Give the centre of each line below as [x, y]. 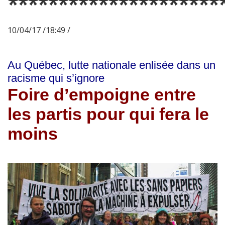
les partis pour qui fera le [108, 114]
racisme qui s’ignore [56, 78]
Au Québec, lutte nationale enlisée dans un [111, 65]
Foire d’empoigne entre [102, 95]
